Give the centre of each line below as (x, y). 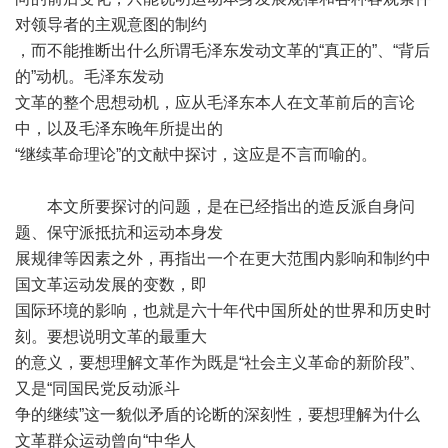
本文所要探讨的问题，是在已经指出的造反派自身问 (215, 206)
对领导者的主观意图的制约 (111, 24)
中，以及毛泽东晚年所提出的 (119, 128)
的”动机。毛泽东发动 (89, 76)
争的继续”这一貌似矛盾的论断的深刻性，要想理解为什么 (217, 414)
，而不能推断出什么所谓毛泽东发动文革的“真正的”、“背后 (222, 50)
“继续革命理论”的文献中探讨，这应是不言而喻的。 (196, 154)
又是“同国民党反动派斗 (97, 388)
